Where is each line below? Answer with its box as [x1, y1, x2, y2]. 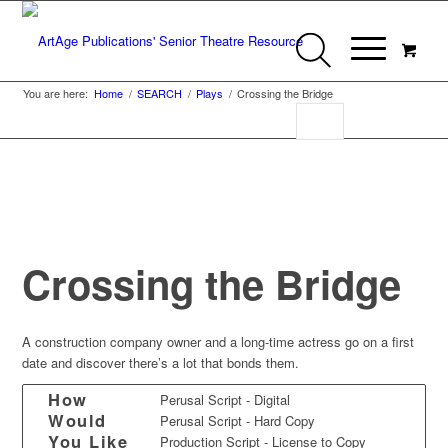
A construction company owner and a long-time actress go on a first [22, 332, 415, 351]
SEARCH [137, 85, 183, 101]
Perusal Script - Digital [160, 390, 291, 410]
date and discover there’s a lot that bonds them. [22, 353, 300, 372]
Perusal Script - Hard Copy [160, 411, 316, 431]
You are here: [23, 85, 89, 101]
